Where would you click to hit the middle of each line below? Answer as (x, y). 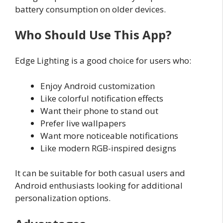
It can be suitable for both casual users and (100, 173)
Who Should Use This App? (93, 35)
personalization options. (63, 198)
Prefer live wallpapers (83, 123)
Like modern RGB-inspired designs (108, 148)
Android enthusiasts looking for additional (99, 186)
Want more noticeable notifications (109, 135)
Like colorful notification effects (102, 98)
